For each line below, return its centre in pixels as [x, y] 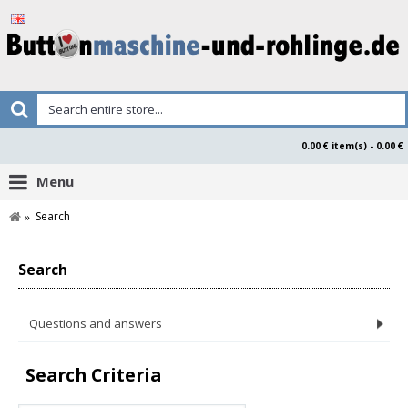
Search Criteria [93, 375]
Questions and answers [96, 323]
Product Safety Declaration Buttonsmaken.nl [170, 394]
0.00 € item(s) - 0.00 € [367, 146]
